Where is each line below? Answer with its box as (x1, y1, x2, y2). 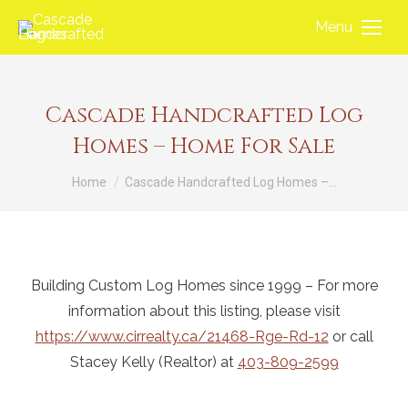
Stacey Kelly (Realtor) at (69, 353, 238, 371)
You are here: (71, 166, 158, 183)
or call (328, 328, 373, 345)
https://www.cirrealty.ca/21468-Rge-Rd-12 (35, 328, 329, 345)
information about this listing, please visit (67, 302, 341, 320)
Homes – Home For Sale (73, 132, 335, 161)
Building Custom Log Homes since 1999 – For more (30, 277, 378, 294)
